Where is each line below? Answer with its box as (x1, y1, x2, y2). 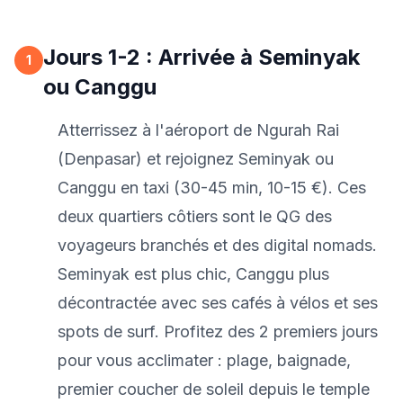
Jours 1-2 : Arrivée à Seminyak (43, 44, 360, 70)
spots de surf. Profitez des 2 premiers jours (58, 322, 378, 341)
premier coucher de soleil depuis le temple (58, 380, 370, 399)
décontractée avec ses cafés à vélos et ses (58, 293, 378, 312)
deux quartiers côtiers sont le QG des (58, 207, 332, 226)
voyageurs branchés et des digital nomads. (58, 236, 377, 255)
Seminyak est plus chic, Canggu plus (58, 264, 329, 283)
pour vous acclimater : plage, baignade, (58, 351, 351, 370)
